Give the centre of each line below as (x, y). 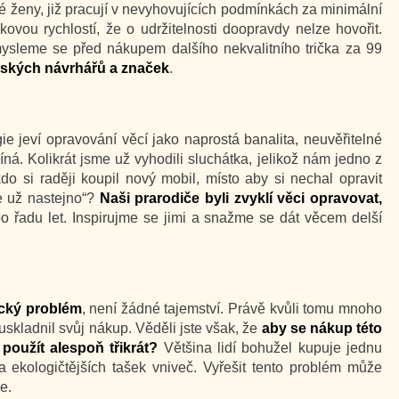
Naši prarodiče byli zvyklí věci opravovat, (241, 198)
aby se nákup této (322, 328)
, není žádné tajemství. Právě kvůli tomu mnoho (232, 309)
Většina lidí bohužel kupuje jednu (270, 348)
